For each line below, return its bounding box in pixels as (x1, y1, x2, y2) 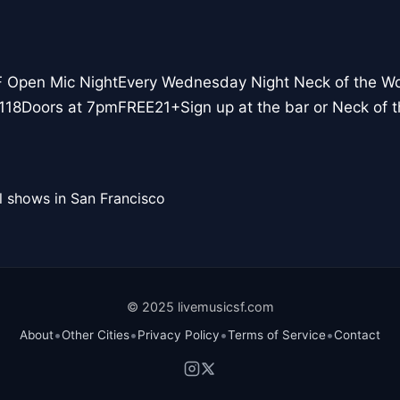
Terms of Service (228, 328, 326, 342)
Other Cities (62, 328, 129, 342)
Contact (334, 328, 380, 342)
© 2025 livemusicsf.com (126, 299, 274, 314)
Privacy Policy (137, 328, 220, 342)
